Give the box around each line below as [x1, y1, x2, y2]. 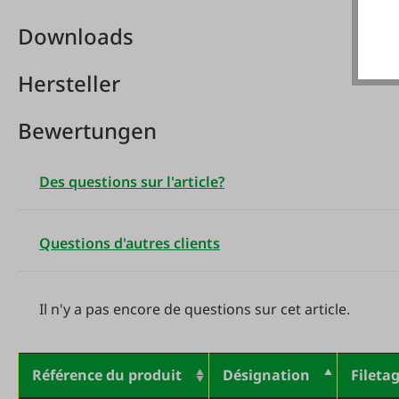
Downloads [18, 21, 134, 51]
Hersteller [18, 69, 120, 98]
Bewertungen [18, 116, 157, 145]
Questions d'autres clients [39, 233, 220, 253]
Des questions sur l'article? [39, 172, 224, 191]
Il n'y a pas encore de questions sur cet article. [39, 299, 350, 319]
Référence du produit [32, 365, 182, 385]
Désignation [223, 365, 310, 385]
